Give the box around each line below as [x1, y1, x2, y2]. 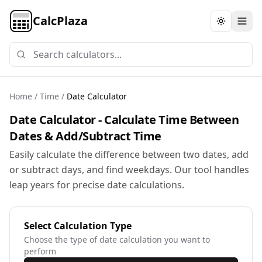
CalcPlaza [33, 13, 88, 29]
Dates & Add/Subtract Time [9, 128, 161, 144]
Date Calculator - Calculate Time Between [9, 112, 239, 127]
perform [24, 246, 56, 257]
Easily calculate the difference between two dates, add [9, 148, 249, 161]
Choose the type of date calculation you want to [24, 234, 210, 245]
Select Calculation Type [24, 219, 132, 232]
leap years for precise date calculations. [9, 178, 184, 191]
